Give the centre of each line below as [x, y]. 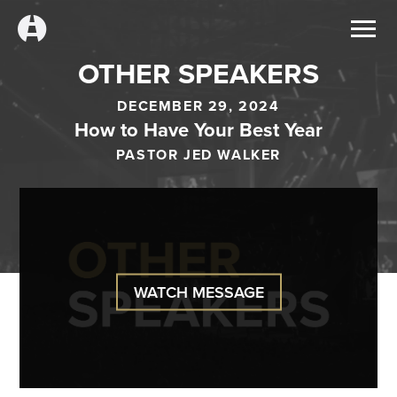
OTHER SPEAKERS [198, 73]
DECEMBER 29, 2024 [198, 106]
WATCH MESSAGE [198, 292]
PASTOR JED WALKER [198, 154]
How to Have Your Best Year [198, 129]
